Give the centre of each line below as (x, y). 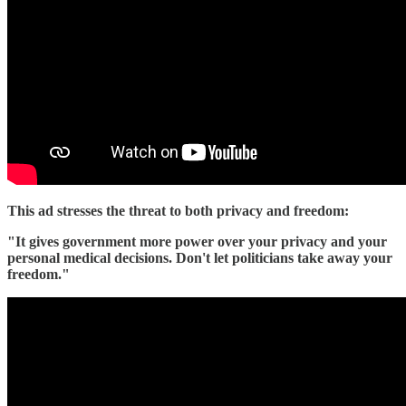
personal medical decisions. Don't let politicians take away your (200, 258)
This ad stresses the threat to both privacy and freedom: (178, 211)
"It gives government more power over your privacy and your (197, 242)
